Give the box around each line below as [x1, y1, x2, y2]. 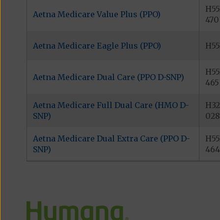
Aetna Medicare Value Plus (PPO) [32, 9, 161, 20]
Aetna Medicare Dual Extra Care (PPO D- [32, 134, 190, 144]
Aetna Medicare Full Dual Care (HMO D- [32, 100, 189, 110]
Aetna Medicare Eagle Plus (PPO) [32, 41, 161, 51]
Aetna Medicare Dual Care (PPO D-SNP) [32, 72, 184, 82]
